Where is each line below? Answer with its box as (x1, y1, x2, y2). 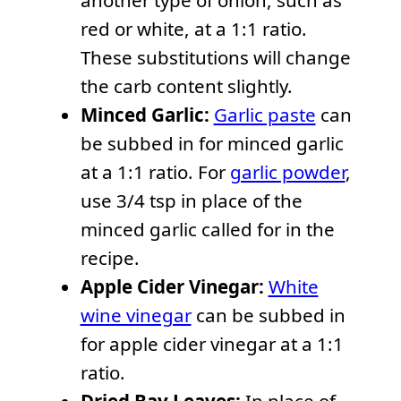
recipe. (80, 245, 140, 271)
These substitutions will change (80, 45, 351, 71)
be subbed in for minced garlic (80, 131, 344, 157)
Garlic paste (213, 102, 316, 128)
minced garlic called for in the (80, 217, 335, 243)
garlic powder (229, 159, 346, 185)
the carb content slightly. (80, 73, 293, 99)
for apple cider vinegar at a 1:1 (80, 331, 344, 357)
